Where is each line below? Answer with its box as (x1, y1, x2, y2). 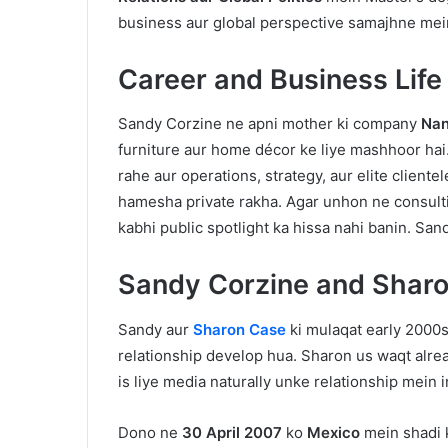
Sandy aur (118, 319, 193, 339)
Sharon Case (193, 319, 286, 339)
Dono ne (118, 422, 182, 442)
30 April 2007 (182, 422, 282, 442)
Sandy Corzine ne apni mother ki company (118, 114, 421, 134)
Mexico (307, 422, 360, 442)
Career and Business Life (118, 62, 442, 96)
